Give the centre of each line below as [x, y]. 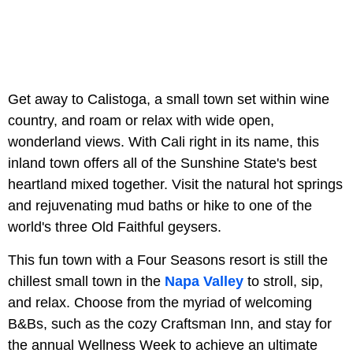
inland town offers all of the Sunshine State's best [162, 163]
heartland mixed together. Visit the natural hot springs [175, 185]
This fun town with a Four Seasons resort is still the [168, 260]
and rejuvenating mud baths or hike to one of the [160, 206]
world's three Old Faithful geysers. [115, 227]
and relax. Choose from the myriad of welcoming [160, 303]
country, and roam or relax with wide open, [141, 121]
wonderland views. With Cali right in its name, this [163, 142]
